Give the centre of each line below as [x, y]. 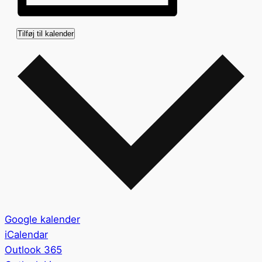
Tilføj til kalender [46, 34]
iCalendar [26, 234]
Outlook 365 [33, 249]
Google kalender [42, 219]
